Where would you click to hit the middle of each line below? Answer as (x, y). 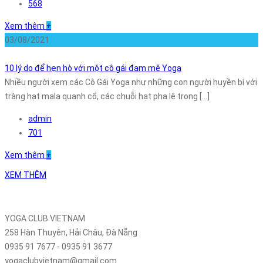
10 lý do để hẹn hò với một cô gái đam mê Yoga (93, 68)
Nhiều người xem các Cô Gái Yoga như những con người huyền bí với (131, 82)
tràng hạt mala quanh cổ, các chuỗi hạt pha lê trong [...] (107, 97)
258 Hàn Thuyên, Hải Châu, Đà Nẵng (71, 233)
